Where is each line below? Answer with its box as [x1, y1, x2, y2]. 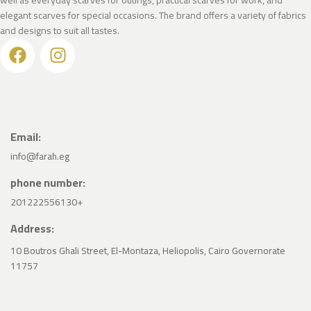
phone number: [10, 171, 85, 193]
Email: [10, 126, 41, 147]
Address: [10, 217, 54, 239]
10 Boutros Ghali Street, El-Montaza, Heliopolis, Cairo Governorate [10, 241, 285, 260]
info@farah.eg [10, 146, 69, 165]
